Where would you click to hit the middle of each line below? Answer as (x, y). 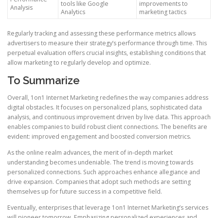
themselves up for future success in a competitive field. (85, 192)
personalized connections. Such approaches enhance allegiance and (104, 172)
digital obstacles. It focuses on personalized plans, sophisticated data (105, 107)
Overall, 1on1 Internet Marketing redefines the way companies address (108, 97)
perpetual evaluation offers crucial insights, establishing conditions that (107, 53)
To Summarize (44, 80)
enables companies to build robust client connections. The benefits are (107, 127)
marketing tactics (163, 12)
